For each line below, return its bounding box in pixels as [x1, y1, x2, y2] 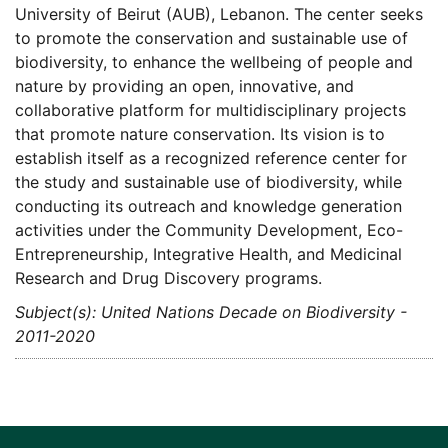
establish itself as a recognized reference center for [15, 148, 407, 169]
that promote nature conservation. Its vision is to [15, 124, 385, 145]
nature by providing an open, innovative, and [15, 76, 354, 97]
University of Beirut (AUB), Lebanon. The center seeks [15, 4, 423, 25]
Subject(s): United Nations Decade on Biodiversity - [15, 302, 407, 323]
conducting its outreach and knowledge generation [15, 196, 402, 217]
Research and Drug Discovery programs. [15, 268, 322, 289]
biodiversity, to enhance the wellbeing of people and [15, 52, 413, 73]
